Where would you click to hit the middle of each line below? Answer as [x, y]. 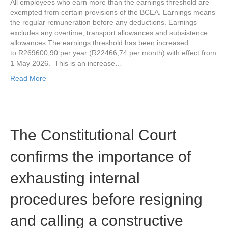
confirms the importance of [101, 157]
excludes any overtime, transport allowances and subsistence [109, 33]
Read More [28, 79]
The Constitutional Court [93, 135]
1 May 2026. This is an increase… [66, 63]
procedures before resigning [106, 199]
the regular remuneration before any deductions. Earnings [104, 23]
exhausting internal [75, 178]
